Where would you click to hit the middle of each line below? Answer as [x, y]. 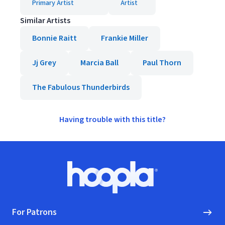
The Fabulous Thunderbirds [81, 87]
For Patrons [34, 212]
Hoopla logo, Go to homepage [164, 182]
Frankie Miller [125, 38]
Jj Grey [44, 63]
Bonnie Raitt [54, 38]
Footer [23, 166]
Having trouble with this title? [113, 120]
